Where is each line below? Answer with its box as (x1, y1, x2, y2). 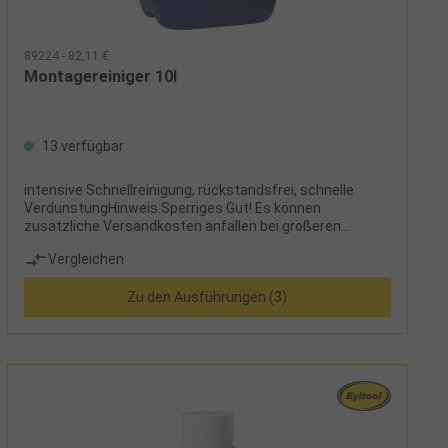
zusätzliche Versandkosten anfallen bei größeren (23, 217, 341, 234)
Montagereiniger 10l (23, 66, 177, 86)
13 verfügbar (38, 137, 124, 154)
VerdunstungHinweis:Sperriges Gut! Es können (23, 199, 321, 216)
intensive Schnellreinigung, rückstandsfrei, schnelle (23, 181, 354, 198)
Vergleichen (47, 251, 124, 268)
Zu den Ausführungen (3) (127, 288, 288, 305)
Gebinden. (23, 235, 87, 252)
